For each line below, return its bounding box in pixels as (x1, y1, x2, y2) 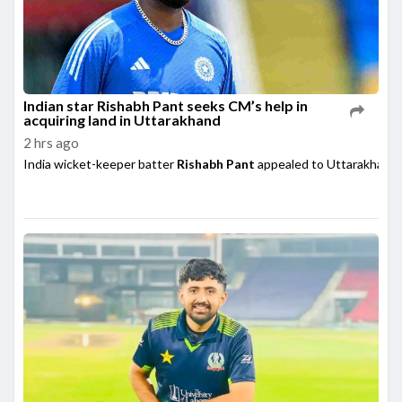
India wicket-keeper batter (23, 155, 177, 171)
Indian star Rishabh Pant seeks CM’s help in (23, 96, 308, 114)
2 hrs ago (23, 134, 79, 151)
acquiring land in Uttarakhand (23, 110, 221, 128)
